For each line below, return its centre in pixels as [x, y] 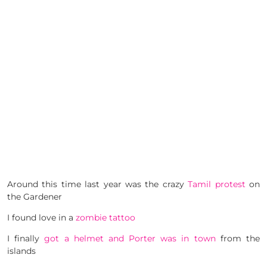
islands [21, 251]
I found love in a [41, 218]
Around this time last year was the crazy [98, 184]
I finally [26, 239]
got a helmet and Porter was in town [130, 239]
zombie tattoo [105, 218]
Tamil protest [217, 184]
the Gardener [35, 197]
